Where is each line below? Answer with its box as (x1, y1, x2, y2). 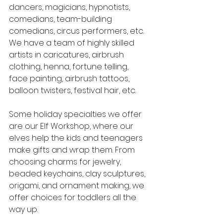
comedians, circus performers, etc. (9, 25, 146, 37)
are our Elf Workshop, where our (9, 120, 135, 132)
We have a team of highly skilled (9, 37, 136, 49)
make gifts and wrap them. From (9, 144, 137, 156)
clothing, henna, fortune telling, (9, 61, 130, 72)
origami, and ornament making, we (9, 180, 146, 191)
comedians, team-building (9, 13, 114, 25)
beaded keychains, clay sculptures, (9, 168, 147, 179)
